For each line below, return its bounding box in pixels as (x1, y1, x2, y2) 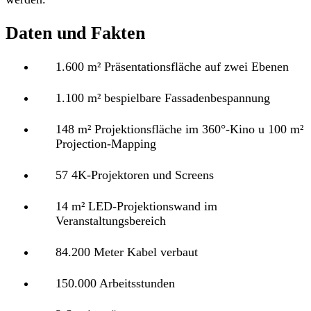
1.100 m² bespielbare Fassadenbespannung (56, 90, 270, 105)
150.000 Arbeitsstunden (56, 276, 175, 290)
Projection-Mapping (56, 136, 156, 151)
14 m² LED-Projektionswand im (56, 199, 217, 213)
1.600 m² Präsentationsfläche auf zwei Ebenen (56, 59, 289, 74)
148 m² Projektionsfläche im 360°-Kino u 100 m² (56, 121, 303, 136)
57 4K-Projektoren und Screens (56, 167, 214, 182)
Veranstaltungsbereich (56, 213, 166, 228)
